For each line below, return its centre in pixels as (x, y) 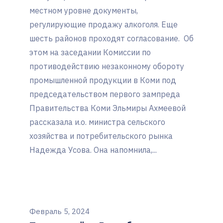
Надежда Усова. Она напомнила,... (93, 150)
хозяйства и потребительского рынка (101, 136)
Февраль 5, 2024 (59, 212)
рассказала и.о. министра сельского (97, 122)
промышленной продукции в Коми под (103, 80)
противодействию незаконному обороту (107, 66)
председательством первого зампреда (105, 94)
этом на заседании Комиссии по (90, 53)
